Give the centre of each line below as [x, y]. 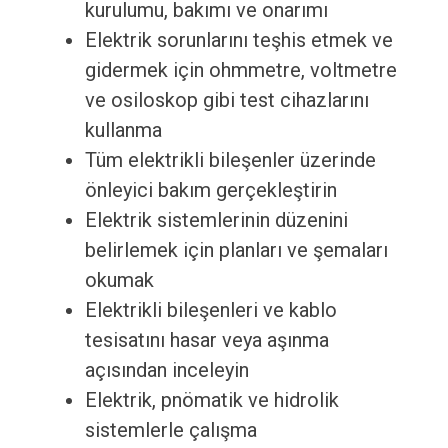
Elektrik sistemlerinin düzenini [216, 220]
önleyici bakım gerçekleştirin [210, 190]
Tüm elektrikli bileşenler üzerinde [230, 160]
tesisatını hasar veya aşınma [206, 340]
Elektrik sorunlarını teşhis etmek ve [238, 40]
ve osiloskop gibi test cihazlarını [226, 100]
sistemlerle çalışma [170, 430]
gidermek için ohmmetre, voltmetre [240, 70]
